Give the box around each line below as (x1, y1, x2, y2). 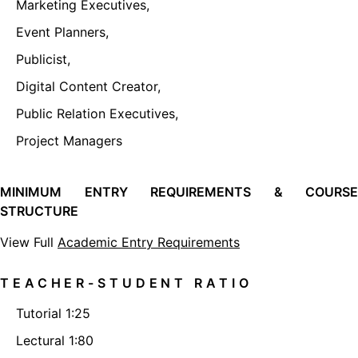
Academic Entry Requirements (58, 233, 240, 250)
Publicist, (16, 51, 74, 68)
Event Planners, (16, 24, 113, 41)
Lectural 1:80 (16, 332, 93, 348)
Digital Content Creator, (16, 78, 165, 95)
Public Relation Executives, (16, 105, 182, 122)
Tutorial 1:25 (16, 304, 90, 321)
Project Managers (16, 133, 122, 149)
